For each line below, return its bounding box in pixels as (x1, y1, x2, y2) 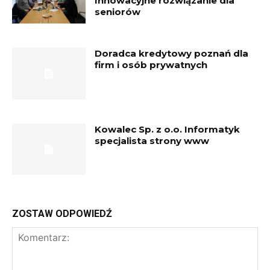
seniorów (95, 6, 141, 18)
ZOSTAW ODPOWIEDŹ (12, 208, 112, 220)
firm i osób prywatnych (95, 59, 208, 71)
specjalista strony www (95, 134, 210, 146)
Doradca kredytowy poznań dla (95, 48, 249, 60)
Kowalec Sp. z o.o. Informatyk (95, 123, 240, 135)
